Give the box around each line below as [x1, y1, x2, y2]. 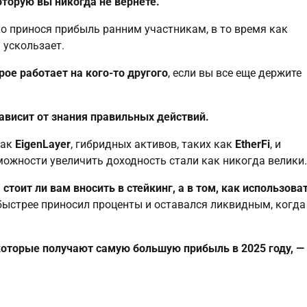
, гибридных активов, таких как [71, 137, 235, 151]
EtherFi [235, 137, 270, 151]
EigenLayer [15, 137, 71, 151]
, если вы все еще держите [168, 66, 302, 79]
